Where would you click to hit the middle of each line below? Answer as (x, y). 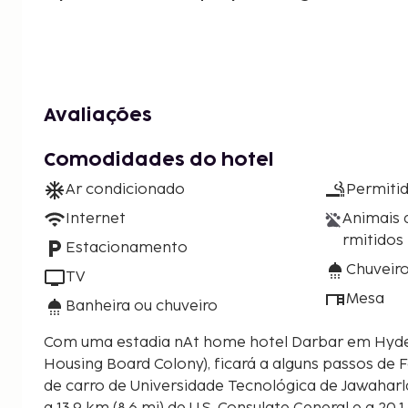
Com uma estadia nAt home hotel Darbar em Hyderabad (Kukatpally (195, 343)
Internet (96, 219)
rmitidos (373, 241)
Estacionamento (127, 249)
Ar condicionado (125, 190)
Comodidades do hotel (159, 161)
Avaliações (98, 116)
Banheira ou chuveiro (142, 307)
